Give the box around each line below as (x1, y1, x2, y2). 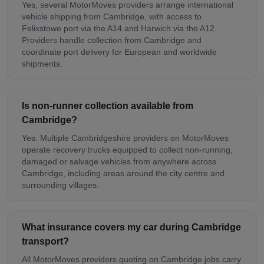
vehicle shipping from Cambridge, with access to (22, 11, 202, 21)
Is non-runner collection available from (22, 100, 193, 111)
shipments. (22, 58, 62, 68)
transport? (22, 236, 69, 246)
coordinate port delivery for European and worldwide (22, 47, 217, 57)
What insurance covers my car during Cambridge (22, 222, 241, 232)
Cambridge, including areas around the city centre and (22, 168, 225, 178)
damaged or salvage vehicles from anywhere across (22, 156, 216, 166)
